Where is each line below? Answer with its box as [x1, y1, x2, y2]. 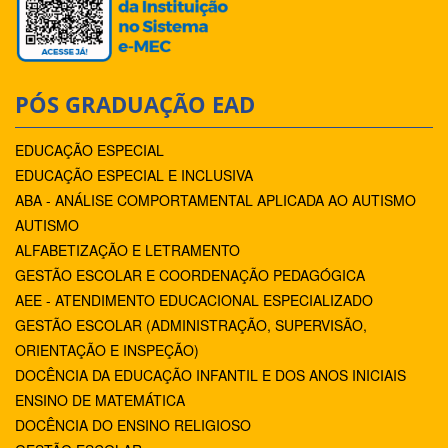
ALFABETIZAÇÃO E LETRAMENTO [15, 240, 240, 261]
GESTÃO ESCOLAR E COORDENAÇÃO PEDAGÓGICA [15, 265, 365, 286]
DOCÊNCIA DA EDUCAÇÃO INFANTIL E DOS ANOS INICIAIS [15, 365, 406, 386]
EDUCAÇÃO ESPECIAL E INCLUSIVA [15, 165, 253, 186]
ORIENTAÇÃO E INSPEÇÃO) [15, 340, 199, 361]
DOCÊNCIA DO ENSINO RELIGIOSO [15, 415, 251, 436]
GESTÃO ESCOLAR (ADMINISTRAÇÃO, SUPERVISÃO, [15, 315, 367, 336]
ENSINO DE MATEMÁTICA [15, 390, 185, 411]
